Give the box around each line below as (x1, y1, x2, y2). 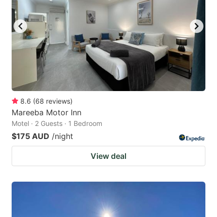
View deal (91, 151, 126, 161)
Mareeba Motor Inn (12, 107, 81, 117)
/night (52, 131, 73, 141)
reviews (46, 96, 70, 105)
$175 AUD (12, 131, 49, 141)
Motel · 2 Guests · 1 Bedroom (12, 119, 102, 127)
